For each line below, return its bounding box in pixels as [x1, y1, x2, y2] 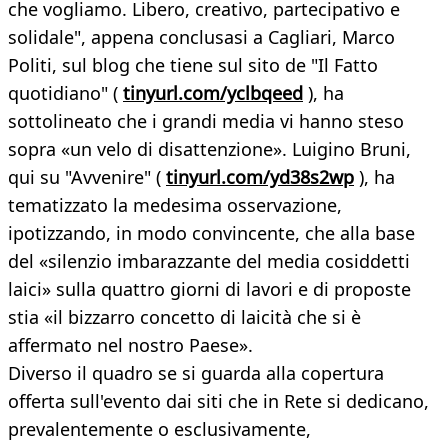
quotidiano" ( [8, 81, 123, 106]
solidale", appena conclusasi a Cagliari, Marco [8, 25, 395, 50]
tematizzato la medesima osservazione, [8, 193, 342, 218]
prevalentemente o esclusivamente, [8, 417, 311, 442]
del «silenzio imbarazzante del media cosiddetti [8, 249, 410, 274]
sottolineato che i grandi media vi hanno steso [8, 109, 404, 134]
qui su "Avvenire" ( [8, 165, 166, 190]
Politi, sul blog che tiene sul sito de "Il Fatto [8, 53, 378, 78]
